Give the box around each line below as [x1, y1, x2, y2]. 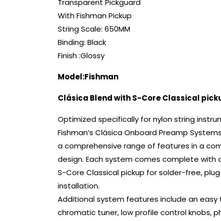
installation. [58, 181, 100, 191]
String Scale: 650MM [58, 24, 130, 35]
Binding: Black [58, 37, 106, 48]
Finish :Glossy [58, 50, 105, 61]
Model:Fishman [58, 72, 118, 82]
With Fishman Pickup [58, 10, 132, 21]
